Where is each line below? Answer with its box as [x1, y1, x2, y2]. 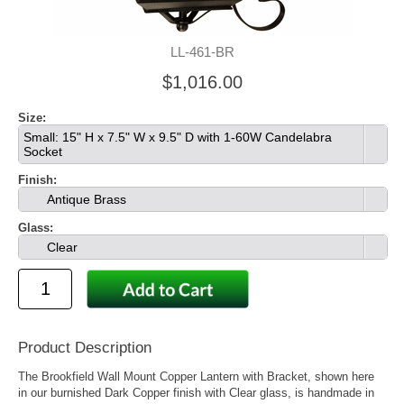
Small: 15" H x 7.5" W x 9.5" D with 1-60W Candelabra [23, 130, 332, 144]
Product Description [18, 339, 151, 357]
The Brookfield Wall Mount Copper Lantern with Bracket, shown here [18, 370, 374, 384]
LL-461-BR [170, 44, 234, 60]
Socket [23, 144, 62, 159]
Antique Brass [43, 192, 126, 207]
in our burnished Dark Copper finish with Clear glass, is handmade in [18, 386, 374, 400]
